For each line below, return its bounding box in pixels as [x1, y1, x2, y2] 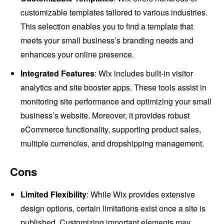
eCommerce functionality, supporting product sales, [20, 123, 201, 135]
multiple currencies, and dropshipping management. [20, 137, 204, 149]
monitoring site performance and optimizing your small [20, 95, 211, 107]
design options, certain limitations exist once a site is [20, 202, 205, 214]
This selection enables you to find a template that [20, 20, 193, 32]
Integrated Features [20, 67, 94, 79]
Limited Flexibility [20, 188, 86, 200]
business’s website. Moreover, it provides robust [20, 109, 189, 121]
